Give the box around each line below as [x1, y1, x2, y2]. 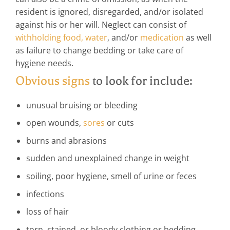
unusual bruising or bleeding [26, 99, 138, 111]
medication [140, 31, 184, 43]
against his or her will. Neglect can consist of [15, 18, 186, 30]
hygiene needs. [15, 57, 73, 69]
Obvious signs [15, 73, 90, 88]
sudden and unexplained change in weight [26, 152, 189, 164]
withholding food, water [15, 31, 107, 43]
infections [26, 188, 64, 200]
